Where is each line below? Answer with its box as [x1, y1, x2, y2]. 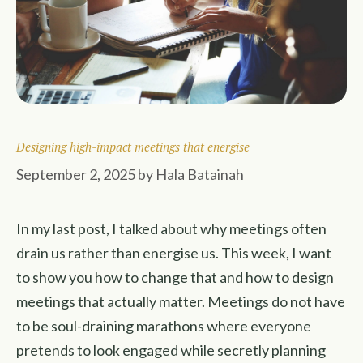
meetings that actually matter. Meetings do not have [16, 293, 345, 310]
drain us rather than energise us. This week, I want [16, 244, 331, 262]
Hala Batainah [156, 165, 244, 183]
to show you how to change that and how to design [16, 268, 334, 286]
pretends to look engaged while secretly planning [16, 341, 326, 359]
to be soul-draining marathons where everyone [16, 317, 311, 335]
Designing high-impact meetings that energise [16, 139, 250, 155]
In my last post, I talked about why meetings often [16, 220, 327, 237]
